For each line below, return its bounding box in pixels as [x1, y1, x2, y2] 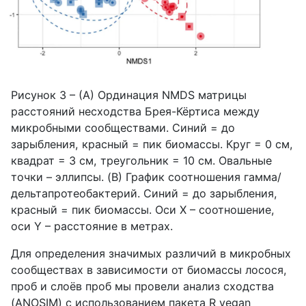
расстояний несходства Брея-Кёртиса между [11, 104, 260, 118]
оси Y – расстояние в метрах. [11, 219, 173, 233]
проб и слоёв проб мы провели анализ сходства [11, 279, 274, 293]
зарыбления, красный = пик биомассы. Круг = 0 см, [11, 137, 293, 151]
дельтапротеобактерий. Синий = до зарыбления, [11, 186, 277, 200]
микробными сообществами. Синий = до [11, 120, 235, 135]
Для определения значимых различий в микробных [11, 246, 291, 260]
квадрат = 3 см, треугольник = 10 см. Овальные [11, 153, 272, 167]
